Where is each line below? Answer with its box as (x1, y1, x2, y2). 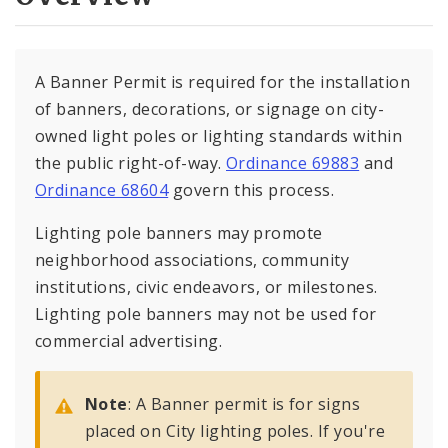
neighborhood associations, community (35, 249, 350, 272)
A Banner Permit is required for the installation (35, 71, 411, 94)
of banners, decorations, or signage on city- (35, 98, 385, 121)
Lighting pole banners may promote (35, 222, 323, 245)
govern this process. (168, 179, 335, 202)
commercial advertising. (35, 330, 223, 353)
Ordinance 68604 (35, 179, 169, 202)
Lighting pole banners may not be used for (35, 303, 377, 326)
